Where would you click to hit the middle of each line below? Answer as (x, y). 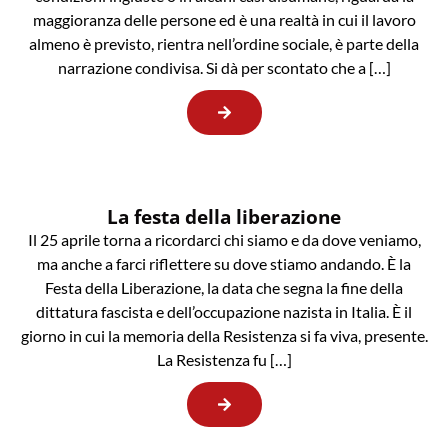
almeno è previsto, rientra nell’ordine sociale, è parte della (224, 43)
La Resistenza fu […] (224, 359)
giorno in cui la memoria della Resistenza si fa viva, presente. (224, 335)
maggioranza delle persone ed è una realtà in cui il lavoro (224, 19)
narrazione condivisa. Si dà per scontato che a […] (224, 67)
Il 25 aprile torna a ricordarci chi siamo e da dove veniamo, (224, 239)
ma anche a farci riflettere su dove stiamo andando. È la (224, 263)
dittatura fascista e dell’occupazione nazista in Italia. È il (224, 311)
